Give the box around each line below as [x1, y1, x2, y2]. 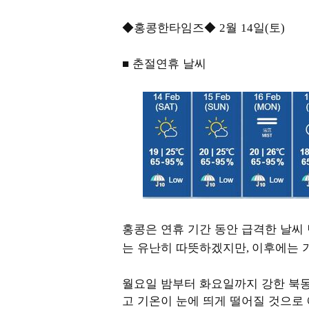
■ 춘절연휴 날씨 [122, 53, 206, 71]
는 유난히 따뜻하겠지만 [122, 237, 246, 255]
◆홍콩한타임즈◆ [122, 17, 219, 35]
